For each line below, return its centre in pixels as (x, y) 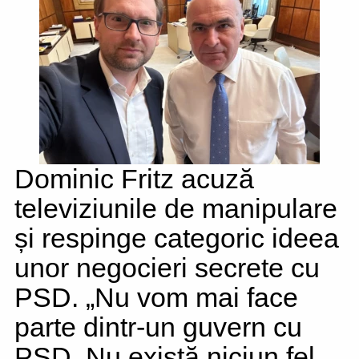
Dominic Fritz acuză (134, 179)
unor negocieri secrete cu (167, 268)
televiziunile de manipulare (176, 208)
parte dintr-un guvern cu (158, 327)
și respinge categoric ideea (177, 238)
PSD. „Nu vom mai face (156, 297)
